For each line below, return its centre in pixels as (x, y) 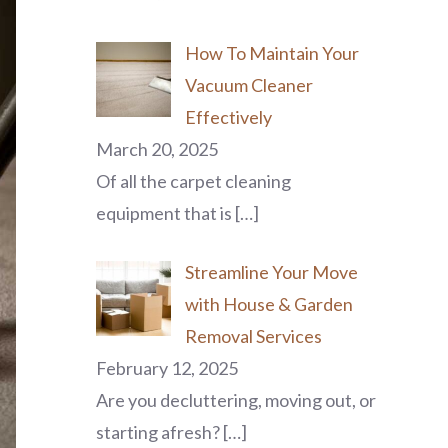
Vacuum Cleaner (248, 85)
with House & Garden (268, 304)
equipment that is (165, 213)
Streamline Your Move (271, 272)
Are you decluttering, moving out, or (236, 400)
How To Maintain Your (271, 53)
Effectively (228, 117)
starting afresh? (159, 432)
